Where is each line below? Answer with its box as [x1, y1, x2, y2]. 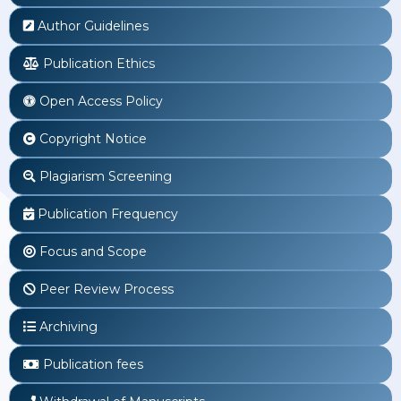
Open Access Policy [39, 92, 163, 109]
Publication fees [43, 355, 143, 372]
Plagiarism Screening [39, 167, 172, 184]
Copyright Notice [39, 130, 147, 147]
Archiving [39, 318, 98, 335]
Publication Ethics [43, 55, 155, 72]
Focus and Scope [39, 243, 147, 260]
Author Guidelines [38, 17, 149, 34]
